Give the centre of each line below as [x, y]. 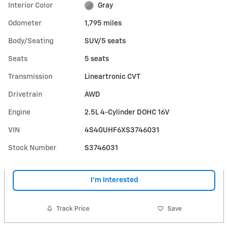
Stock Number [32, 148]
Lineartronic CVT [113, 77]
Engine [19, 112]
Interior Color [31, 5]
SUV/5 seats [105, 41]
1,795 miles [103, 23]
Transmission [30, 77]
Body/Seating [31, 41]
